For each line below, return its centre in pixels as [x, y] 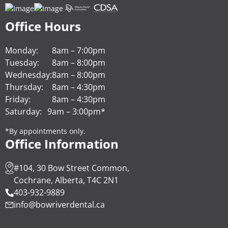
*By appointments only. [45, 131]
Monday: [22, 51]
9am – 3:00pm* [76, 112]
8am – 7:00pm [79, 51]
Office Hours [43, 26]
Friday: [18, 99]
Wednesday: [28, 75]
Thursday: [24, 87]
